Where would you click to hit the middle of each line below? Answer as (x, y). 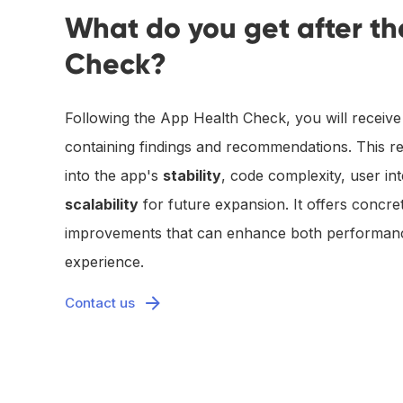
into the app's (114, 176)
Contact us (100, 303)
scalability (102, 205)
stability (192, 176)
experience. (104, 262)
